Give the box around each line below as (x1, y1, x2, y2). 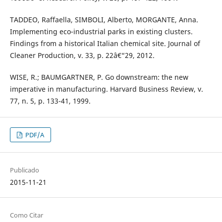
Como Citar (9, 211, 43, 220)
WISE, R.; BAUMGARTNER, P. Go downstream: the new (9, 72, 188, 82)
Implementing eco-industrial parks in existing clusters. (9, 27, 193, 37)
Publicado (9, 166, 39, 175)
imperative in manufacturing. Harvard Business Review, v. (9, 84, 203, 94)
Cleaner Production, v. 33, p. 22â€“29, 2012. (9, 51, 155, 60)
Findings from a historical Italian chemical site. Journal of (9, 39, 200, 49)
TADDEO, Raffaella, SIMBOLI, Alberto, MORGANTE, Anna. (9, 15, 198, 25)
